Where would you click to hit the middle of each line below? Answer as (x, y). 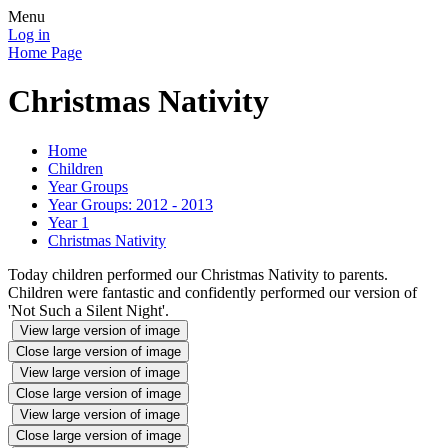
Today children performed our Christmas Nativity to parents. (200, 274)
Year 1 (68, 222)
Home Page (45, 52)
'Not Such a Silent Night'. (88, 310)
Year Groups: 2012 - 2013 (130, 204)
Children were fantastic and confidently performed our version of (212, 292)
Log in (29, 34)
